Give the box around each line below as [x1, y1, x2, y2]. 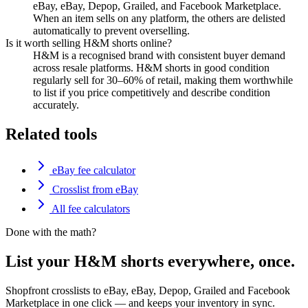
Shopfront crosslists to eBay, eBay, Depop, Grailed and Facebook [5, 284, 290, 296]
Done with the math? [5, 225, 96, 238]
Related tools [5, 125, 97, 143]
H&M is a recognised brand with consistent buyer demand [33, 49, 285, 62]
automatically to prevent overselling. [33, 25, 190, 37]
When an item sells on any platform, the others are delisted [33, 12, 285, 25]
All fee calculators [49, 202, 130, 214]
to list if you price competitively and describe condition [33, 87, 270, 99]
